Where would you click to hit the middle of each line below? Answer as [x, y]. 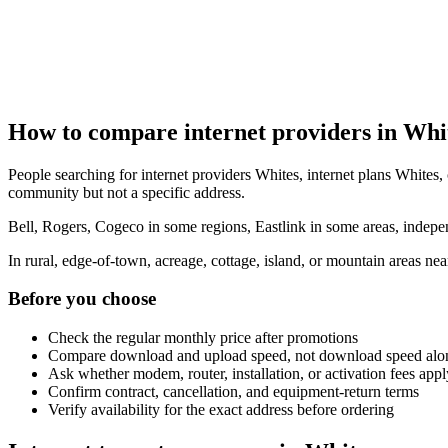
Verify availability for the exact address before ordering [221, 410]
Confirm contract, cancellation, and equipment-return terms [233, 392]
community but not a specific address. [126, 192]
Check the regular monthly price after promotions [203, 338]
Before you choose [82, 299]
